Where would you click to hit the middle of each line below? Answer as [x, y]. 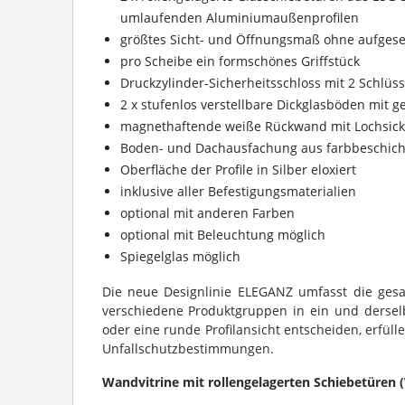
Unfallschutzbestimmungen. [188, 348]
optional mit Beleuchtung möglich [222, 234]
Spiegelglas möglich [180, 256]
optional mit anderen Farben [207, 212]
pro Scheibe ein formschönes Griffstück [240, 61]
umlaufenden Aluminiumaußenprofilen [239, 17]
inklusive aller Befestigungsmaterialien [238, 191]
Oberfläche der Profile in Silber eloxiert [238, 169]
